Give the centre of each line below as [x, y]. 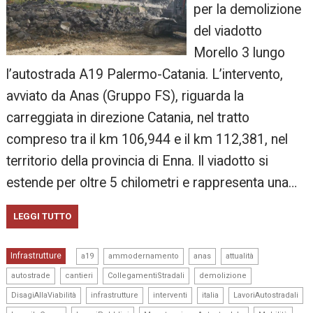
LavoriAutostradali [266, 296]
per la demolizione [247, 10]
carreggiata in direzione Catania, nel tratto [128, 118]
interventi [170, 296]
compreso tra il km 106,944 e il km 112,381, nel [147, 140]
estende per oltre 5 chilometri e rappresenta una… [152, 183]
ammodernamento [144, 256]
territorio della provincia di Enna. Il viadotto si [138, 161]
